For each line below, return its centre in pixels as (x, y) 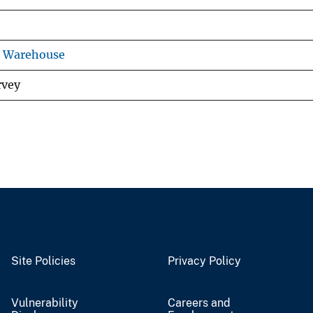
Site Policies (43, 261)
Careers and (199, 303)
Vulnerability (45, 303)
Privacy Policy (204, 261)
